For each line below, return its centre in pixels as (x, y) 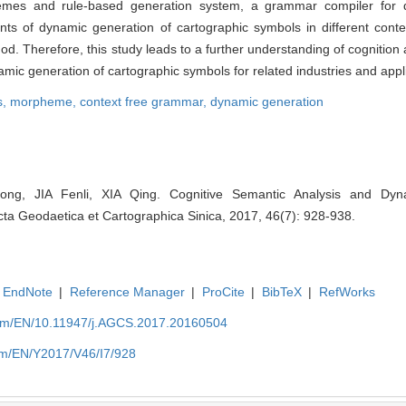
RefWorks (347, 292)
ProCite (223, 292)
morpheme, (45, 102)
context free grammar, (145, 102)
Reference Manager (127, 292)
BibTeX (281, 292)
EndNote (27, 292)
